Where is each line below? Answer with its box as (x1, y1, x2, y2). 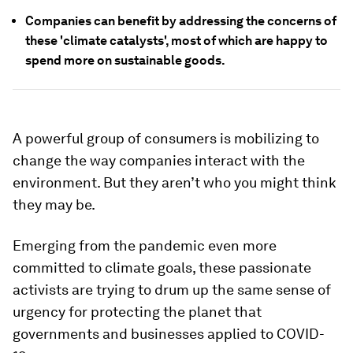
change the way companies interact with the (13, 152, 305, 169)
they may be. (13, 196, 95, 213)
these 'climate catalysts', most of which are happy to (25, 33, 328, 48)
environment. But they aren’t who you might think (13, 174, 336, 191)
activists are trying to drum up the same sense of (13, 281, 331, 298)
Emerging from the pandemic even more (13, 237, 277, 254)
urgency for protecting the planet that (13, 303, 262, 320)
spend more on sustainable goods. (25, 53, 225, 68)
